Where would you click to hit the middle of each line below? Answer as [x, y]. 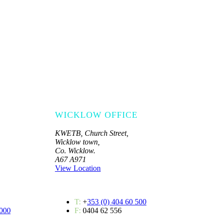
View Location [78, 168]
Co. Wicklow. [75, 150]
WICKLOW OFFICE [96, 115]
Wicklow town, [77, 142]
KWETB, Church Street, [91, 133]
